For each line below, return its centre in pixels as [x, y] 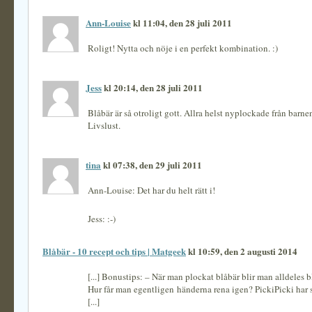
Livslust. [104, 125]
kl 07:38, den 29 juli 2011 [151, 165]
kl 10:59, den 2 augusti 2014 [242, 251]
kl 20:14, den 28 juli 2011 [152, 87]
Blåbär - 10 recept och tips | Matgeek [114, 251]
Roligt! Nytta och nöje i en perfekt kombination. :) [183, 48]
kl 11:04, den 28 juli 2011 [181, 23]
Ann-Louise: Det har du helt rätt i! [151, 190]
